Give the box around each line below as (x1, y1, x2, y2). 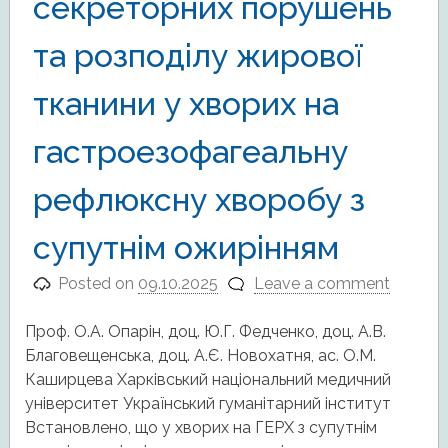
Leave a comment (253, 273, 390, 293)
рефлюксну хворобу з (32, 180, 365, 218)
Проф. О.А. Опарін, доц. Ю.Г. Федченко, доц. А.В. (24, 321, 386, 341)
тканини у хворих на (32, 84, 339, 122)
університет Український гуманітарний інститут (24, 393, 391, 413)
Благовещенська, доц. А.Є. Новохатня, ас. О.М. (24, 345, 376, 365)
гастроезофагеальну (32, 132, 348, 170)
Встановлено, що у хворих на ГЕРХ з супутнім (24, 417, 377, 437)
